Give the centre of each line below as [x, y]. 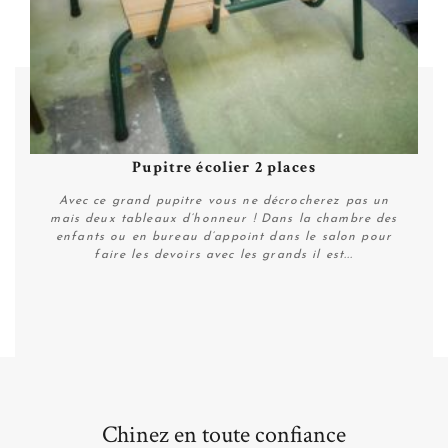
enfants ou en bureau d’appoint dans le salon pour [224, 236]
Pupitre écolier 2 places [224, 167]
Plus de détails [224, 335]
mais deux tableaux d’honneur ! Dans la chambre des [224, 218]
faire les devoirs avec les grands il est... [224, 254]
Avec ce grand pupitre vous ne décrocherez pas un [224, 200]
